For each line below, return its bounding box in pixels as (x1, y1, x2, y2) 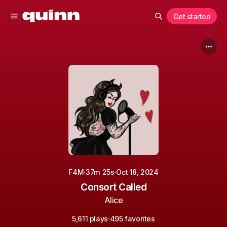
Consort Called (81, 181, 146, 193)
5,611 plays (72, 214, 108, 223)
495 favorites (109, 214, 155, 223)
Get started (173, 12, 210, 21)
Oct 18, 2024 (116, 168, 159, 176)
